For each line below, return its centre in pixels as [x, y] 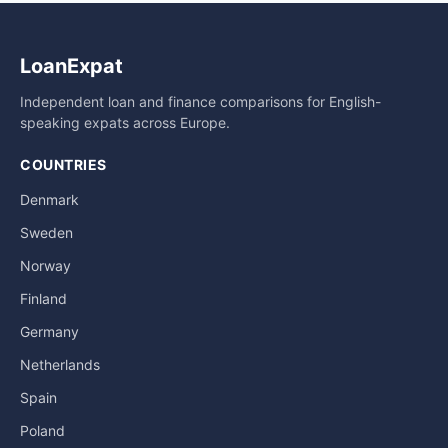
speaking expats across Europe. [125, 122]
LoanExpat [71, 65]
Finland [43, 298]
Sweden [46, 232]
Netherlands [60, 364]
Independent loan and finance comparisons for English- [200, 101]
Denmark [49, 199]
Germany [49, 331]
